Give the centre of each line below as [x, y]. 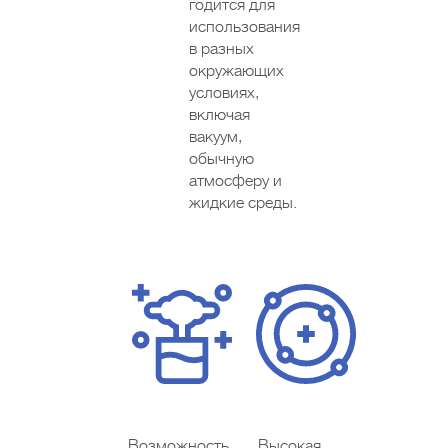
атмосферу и [235, 180]
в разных [221, 48]
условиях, [223, 92]
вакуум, [215, 136]
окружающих [236, 70]
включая [219, 114]
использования [244, 26]
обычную [221, 158]
